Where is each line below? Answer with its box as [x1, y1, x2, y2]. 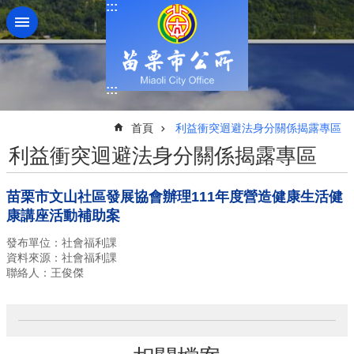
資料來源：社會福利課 [6, 250, 117, 264]
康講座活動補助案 [6, 207, 120, 224]
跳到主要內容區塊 [8, 9, 109, 22]
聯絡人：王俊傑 [6, 265, 84, 279]
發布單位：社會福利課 [6, 235, 117, 249]
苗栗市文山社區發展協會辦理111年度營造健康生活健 [6, 188, 343, 205]
